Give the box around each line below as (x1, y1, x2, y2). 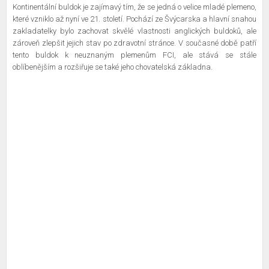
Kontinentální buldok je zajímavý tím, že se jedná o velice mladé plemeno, (13, 2, 256, 11)
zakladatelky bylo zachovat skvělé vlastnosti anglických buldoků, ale (13, 26, 256, 35)
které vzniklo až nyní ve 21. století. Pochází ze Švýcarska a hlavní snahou (13, 14, 256, 23)
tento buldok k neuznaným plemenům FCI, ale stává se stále (13, 50, 256, 59)
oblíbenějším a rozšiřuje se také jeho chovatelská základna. (13, 62, 213, 71)
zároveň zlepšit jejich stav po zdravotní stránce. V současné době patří (13, 38, 256, 47)
